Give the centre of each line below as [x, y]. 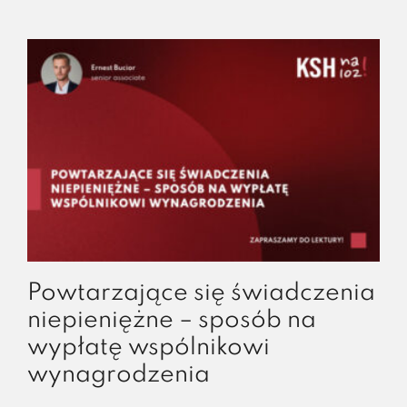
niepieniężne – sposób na [171, 320]
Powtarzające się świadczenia [201, 293]
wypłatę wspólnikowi [148, 347]
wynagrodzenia [118, 375]
